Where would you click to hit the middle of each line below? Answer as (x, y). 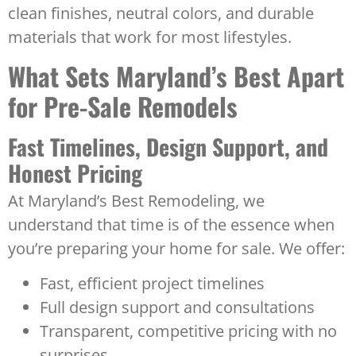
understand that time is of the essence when (171, 224)
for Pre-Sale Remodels (123, 106)
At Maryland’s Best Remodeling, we (136, 200)
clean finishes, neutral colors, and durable (161, 13)
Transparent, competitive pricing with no (188, 331)
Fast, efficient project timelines (152, 284)
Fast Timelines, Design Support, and (168, 146)
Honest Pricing (75, 172)
